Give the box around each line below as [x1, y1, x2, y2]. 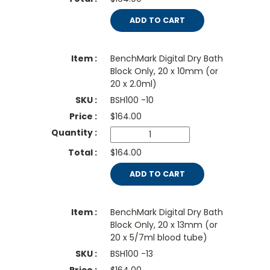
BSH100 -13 [110, 248, 153, 260]
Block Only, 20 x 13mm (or [110, 219, 218, 231]
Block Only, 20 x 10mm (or [110, 65, 218, 78]
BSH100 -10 [110, 94, 154, 107]
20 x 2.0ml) [110, 78, 157, 90]
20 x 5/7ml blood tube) [110, 231, 207, 244]
